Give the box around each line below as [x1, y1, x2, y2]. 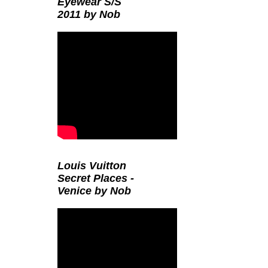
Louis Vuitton [57, 160, 126, 172]
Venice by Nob [57, 185, 131, 197]
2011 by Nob [57, 8, 120, 20]
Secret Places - [57, 172, 134, 184]
